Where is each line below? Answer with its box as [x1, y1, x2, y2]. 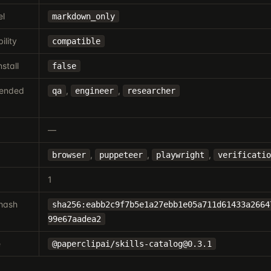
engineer [74, 86, 114, 96]
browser [51, 150, 86, 160]
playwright [155, 150, 204, 160]
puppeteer [99, 150, 143, 160]
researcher [126, 86, 175, 96]
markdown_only [51, 11, 115, 21]
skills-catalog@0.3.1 [114, 239, 212, 249]
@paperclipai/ [51, 239, 115, 249]
